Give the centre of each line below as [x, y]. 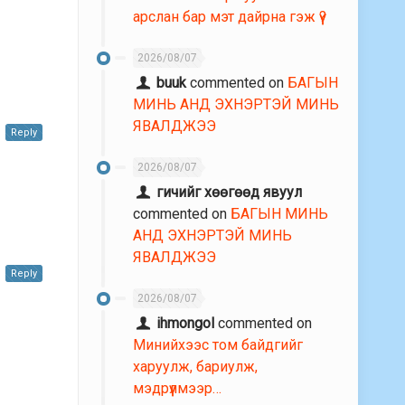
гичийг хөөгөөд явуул [230, 193]
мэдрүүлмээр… [177, 389]
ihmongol [186, 324]
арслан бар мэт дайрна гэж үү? [230, 17]
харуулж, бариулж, [195, 367]
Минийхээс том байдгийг [218, 345]
